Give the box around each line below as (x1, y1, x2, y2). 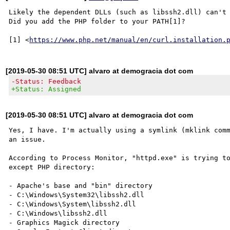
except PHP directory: (9, 163, 95, 171)
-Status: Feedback (11, 77, 82, 85)
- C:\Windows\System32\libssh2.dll (9, 190, 145, 199)
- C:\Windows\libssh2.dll (9, 209, 108, 217)
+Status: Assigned (11, 85, 82, 93)
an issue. (9, 135, 46, 143)
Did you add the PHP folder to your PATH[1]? (9, 17, 186, 25)
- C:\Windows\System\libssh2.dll (9, 200, 137, 208)
